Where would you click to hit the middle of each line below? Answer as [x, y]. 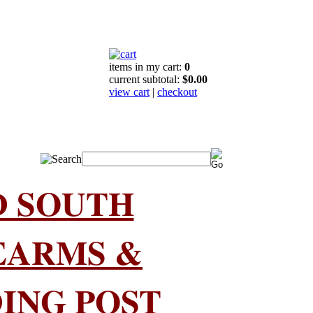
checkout [177, 92]
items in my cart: [147, 67]
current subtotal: [146, 79]
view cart [129, 92]
